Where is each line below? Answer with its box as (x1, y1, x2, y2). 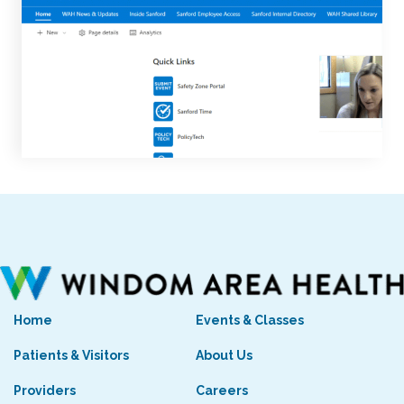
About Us (195, 348, 252, 363)
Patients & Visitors (14, 348, 129, 363)
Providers (14, 383, 76, 399)
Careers (195, 383, 248, 399)
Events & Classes (195, 313, 304, 328)
